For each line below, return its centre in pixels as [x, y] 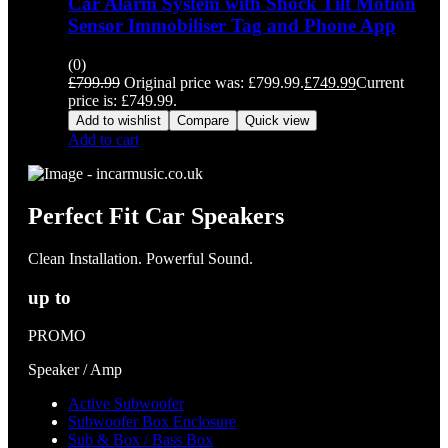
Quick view [277, 121]
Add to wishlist [118, 121]
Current [380, 83]
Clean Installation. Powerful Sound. [140, 258]
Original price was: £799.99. [214, 83]
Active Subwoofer [126, 404]
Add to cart [103, 140]
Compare [203, 121]
